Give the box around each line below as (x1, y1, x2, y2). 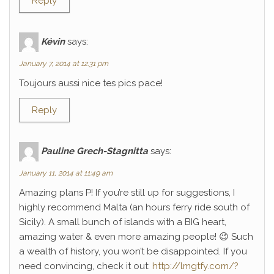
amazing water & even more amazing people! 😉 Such (19, 231, 253, 242)
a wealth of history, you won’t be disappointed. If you (19, 246, 247, 257)
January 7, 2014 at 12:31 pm (19, 59, 108, 68)
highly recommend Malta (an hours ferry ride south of (19, 202, 250, 213)
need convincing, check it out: (19, 261, 152, 272)
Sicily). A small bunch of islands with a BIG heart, (19, 217, 226, 228)
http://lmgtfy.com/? (152, 261, 239, 272)
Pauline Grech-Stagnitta (41, 145, 148, 157)
